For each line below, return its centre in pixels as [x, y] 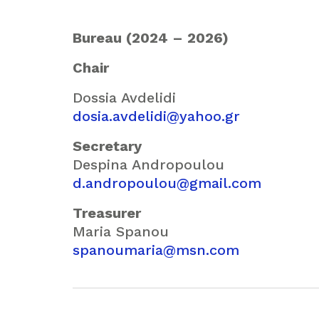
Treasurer [107, 213]
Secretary [107, 146]
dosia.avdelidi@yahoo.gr [156, 116]
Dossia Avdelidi [124, 98]
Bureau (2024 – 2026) [151, 38]
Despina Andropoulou [148, 164]
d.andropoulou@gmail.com [167, 183]
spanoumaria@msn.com [156, 250]
